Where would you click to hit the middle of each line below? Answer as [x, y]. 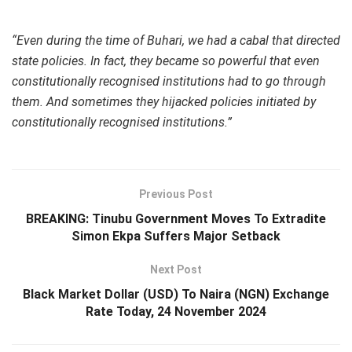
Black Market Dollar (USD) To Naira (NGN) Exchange [176, 294]
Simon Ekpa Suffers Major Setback [176, 236]
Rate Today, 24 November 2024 [176, 311]
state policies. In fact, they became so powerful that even [166, 60]
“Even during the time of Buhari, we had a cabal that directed [176, 40]
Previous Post [176, 194]
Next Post [176, 269]
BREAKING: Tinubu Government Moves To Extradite [176, 218]
